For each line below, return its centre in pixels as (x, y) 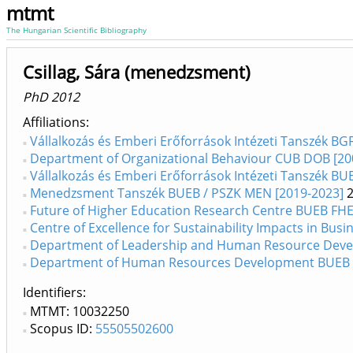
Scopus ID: (63, 329)
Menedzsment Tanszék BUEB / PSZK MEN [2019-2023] (187, 193)
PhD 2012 (51, 97)
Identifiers (53, 292)
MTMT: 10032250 (80, 311)
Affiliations (54, 122)
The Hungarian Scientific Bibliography (76, 30)
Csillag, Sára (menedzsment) (137, 72)
